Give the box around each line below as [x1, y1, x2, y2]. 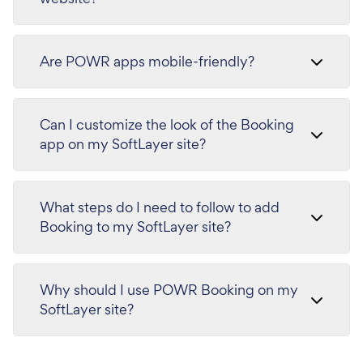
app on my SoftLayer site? [40, 135, 206, 154]
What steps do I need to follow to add [40, 198, 280, 217]
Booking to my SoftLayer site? [40, 217, 231, 237]
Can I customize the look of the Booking [40, 115, 294, 135]
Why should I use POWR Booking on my [40, 280, 298, 300]
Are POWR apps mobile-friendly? [40, 52, 254, 71]
